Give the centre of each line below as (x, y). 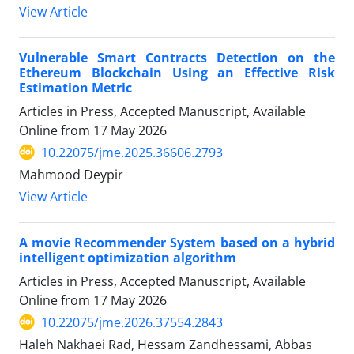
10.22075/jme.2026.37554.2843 (132, 322)
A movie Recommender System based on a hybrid (177, 242)
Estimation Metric (75, 87)
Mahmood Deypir (71, 174)
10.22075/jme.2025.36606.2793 (132, 152)
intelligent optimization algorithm (128, 257)
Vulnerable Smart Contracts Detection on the (177, 57)
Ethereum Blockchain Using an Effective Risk (177, 72)
